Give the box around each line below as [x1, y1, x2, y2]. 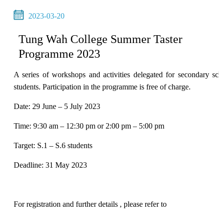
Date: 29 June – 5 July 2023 [14, 102, 100, 110]
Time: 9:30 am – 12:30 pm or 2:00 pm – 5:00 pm [14, 121, 164, 130]
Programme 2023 [19, 47, 100, 60]
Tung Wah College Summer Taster [19, 32, 182, 45]
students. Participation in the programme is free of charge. [14, 82, 191, 91]
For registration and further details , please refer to [14, 199, 167, 208]
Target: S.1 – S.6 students [14, 141, 92, 150]
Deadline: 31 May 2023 [14, 160, 87, 169]
